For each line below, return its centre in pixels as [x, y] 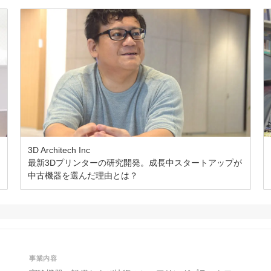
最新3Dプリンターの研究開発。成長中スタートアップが [135, 163]
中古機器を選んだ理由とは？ [83, 176]
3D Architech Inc [59, 150]
